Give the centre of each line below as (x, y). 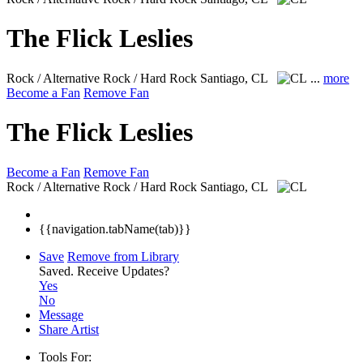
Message (61, 314)
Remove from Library (123, 256)
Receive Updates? (123, 271)
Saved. (58, 271)
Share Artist (69, 329)
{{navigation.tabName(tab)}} (115, 228)
